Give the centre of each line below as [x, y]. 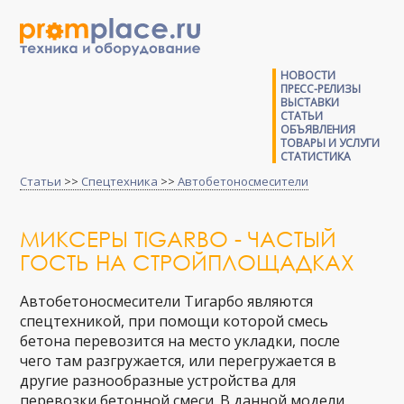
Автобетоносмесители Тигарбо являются [167, 301]
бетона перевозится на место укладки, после [180, 341]
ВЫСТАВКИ [309, 102]
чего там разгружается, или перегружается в [179, 361]
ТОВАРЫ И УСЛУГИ [330, 143]
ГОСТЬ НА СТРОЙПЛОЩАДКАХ [188, 262]
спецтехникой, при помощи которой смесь [174, 321]
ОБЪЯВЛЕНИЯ [317, 129]
